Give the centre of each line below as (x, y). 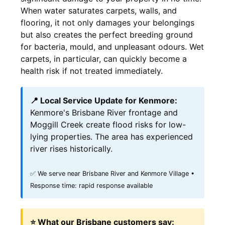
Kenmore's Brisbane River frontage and (104, 112)
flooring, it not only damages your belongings (107, 22)
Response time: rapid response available (91, 185)
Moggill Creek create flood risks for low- (108, 124)
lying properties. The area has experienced (111, 136)
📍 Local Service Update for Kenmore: (104, 100)
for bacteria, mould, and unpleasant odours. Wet (112, 46)
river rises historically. (71, 148)
